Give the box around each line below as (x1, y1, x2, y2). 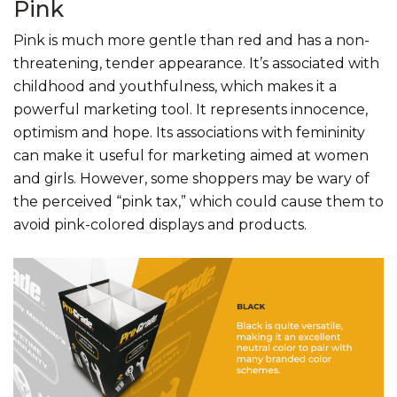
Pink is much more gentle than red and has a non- (13, 32, 370, 50)
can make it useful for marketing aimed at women (13, 147, 369, 165)
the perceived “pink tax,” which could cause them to (13, 193, 384, 211)
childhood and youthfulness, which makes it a (13, 78, 337, 96)
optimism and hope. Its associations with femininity (13, 124, 365, 142)
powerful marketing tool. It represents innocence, (13, 101, 368, 119)
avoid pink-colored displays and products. (13, 216, 307, 234)
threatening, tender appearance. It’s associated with (13, 55, 379, 73)
